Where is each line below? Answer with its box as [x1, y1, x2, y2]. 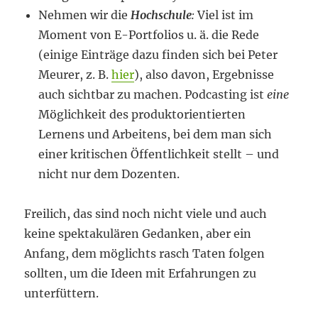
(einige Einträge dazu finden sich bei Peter [38, 48, 278, 62]
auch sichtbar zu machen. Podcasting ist [38, 87, 268, 102]
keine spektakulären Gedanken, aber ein [24, 226, 252, 241]
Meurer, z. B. [38, 67, 112, 82]
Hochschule [131, 8, 192, 22]
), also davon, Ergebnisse [134, 67, 275, 82]
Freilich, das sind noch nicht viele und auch [24, 207, 268, 221]
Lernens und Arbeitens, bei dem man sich [38, 127, 273, 141]
